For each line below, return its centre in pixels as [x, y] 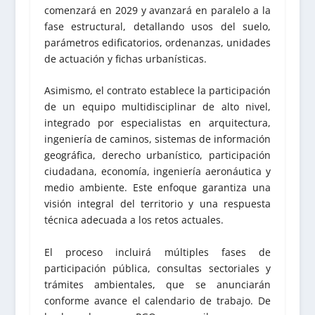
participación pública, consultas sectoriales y [157, 268]
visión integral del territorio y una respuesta [157, 204]
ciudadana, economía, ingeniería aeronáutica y [157, 172]
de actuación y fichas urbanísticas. [125, 58]
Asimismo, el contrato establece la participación [157, 91]
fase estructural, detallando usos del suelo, [157, 26]
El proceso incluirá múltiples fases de [157, 252]
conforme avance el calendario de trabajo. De [157, 300]
